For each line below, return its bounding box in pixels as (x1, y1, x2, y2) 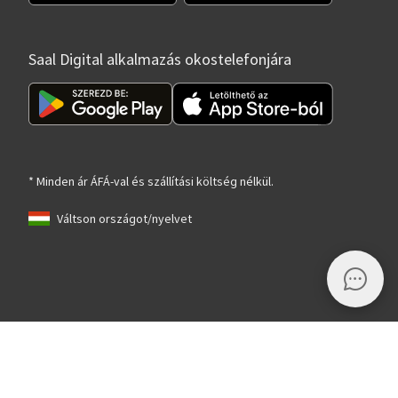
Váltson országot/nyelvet (57, 210, 192, 227)
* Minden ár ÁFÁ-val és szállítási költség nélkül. (28, 172, 274, 189)
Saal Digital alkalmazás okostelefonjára (28, 49, 291, 70)
